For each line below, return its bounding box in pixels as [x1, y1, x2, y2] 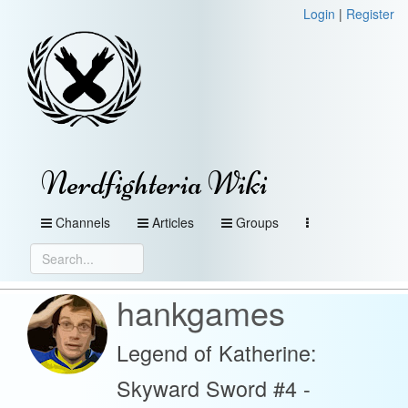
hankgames [117, 289, 285, 335]
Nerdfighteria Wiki [41, 164, 268, 203]
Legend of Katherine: [117, 337, 317, 368]
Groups [236, 213, 279, 231]
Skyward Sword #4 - [117, 372, 311, 403]
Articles [152, 213, 194, 231]
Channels [56, 213, 110, 231]
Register [346, 5, 394, 23]
